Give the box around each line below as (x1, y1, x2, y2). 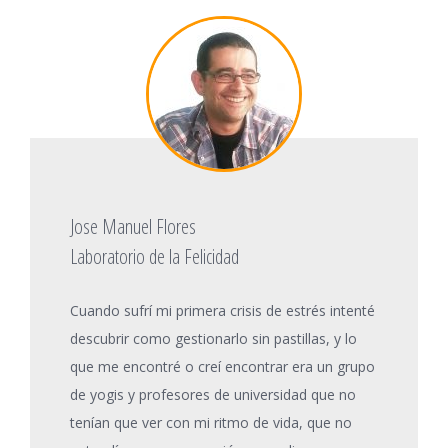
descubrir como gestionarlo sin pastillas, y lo (70, 328, 357, 348)
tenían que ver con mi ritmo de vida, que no (70, 412, 352, 432)
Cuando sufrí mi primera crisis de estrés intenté (70, 300, 375, 320)
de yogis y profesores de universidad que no (70, 384, 356, 404)
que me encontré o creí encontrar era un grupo (70, 356, 375, 376)
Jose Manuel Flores (70, 212, 196, 240)
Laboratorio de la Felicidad (70, 242, 239, 270)
